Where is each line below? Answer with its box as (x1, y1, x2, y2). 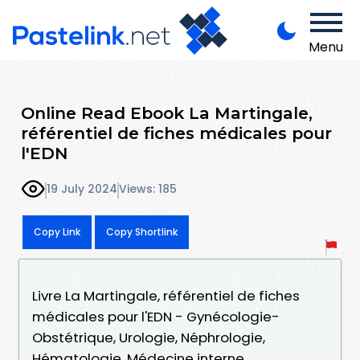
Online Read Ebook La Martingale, (21, 102, 313, 123)
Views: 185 (119, 181, 177, 198)
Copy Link (34, 224, 80, 239)
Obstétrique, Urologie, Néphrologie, (32, 327, 265, 347)
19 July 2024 (47, 181, 117, 198)
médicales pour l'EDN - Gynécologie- (32, 306, 280, 326)
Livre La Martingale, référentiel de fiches (32, 285, 300, 305)
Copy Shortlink (106, 224, 178, 239)
